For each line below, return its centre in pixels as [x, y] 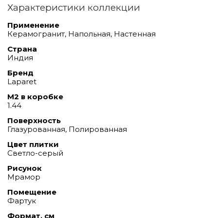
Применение [33, 25]
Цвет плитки [33, 144]
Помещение [32, 192]
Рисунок [25, 168]
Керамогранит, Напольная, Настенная [82, 34]
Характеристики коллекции [74, 7]
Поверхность [34, 120]
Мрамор [24, 177]
